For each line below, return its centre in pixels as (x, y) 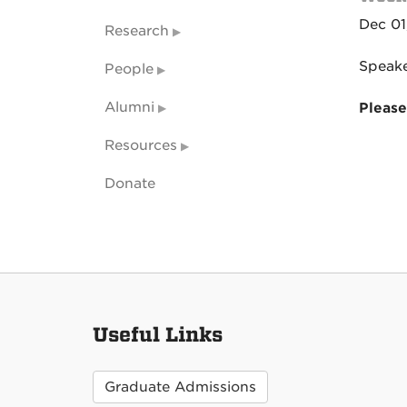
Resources (141, 145)
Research (137, 31)
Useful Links (158, 335)
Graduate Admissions (180, 387)
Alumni (129, 107)
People (129, 69)
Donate (130, 184)
